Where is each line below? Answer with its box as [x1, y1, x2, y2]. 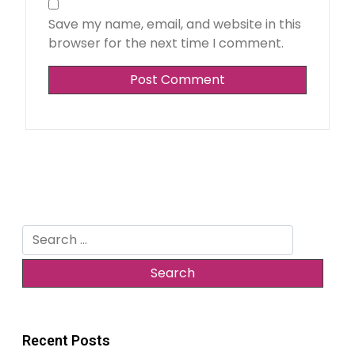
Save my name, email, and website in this [48, 14, 301, 33]
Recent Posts [22, 331, 110, 349]
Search [21, 223, 66, 242]
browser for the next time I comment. [48, 33, 284, 52]
